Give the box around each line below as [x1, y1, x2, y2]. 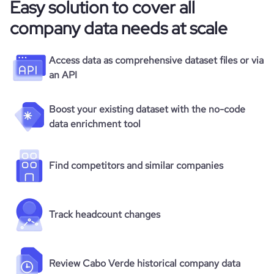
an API [49, 68, 77, 81]
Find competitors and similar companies [49, 159, 223, 172]
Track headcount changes [49, 208, 160, 221]
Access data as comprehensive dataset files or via [49, 54, 264, 67]
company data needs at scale [10, 17, 228, 40]
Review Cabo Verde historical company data [49, 257, 240, 270]
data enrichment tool [49, 117, 141, 130]
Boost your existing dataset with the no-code [49, 103, 245, 116]
